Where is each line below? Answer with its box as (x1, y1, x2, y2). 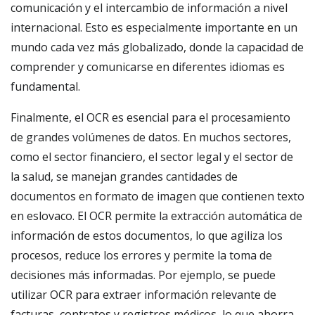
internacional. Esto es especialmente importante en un (11, 20, 297, 35)
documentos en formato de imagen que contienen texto (11, 188, 304, 204)
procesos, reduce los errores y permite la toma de (11, 247, 272, 263)
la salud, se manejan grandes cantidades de (11, 169, 238, 184)
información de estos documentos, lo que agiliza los (11, 228, 283, 243)
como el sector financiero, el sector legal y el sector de (11, 149, 293, 165)
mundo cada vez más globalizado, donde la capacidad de (11, 39, 304, 55)
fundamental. (11, 79, 80, 94)
